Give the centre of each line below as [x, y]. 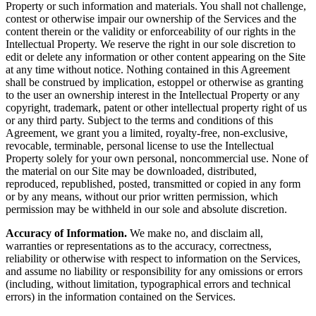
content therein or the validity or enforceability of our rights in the [151, 32]
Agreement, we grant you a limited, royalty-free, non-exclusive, [147, 133]
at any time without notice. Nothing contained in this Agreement [148, 70]
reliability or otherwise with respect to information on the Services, [153, 259]
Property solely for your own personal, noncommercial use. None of [157, 159]
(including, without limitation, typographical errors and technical [148, 284]
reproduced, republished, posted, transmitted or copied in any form [153, 184]
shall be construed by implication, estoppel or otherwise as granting [154, 83]
